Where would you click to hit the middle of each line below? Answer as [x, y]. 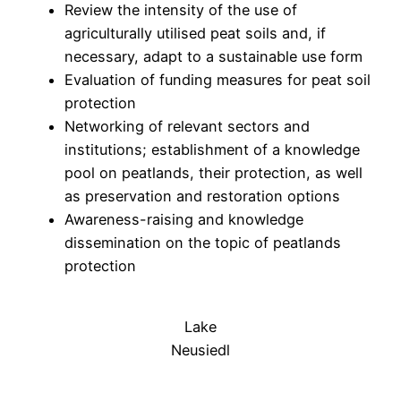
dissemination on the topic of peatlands [203, 243]
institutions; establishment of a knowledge [212, 149]
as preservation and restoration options [202, 196]
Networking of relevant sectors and [187, 126]
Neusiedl [200, 350]
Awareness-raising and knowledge [184, 219]
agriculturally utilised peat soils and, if [195, 33]
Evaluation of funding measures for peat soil [218, 80]
